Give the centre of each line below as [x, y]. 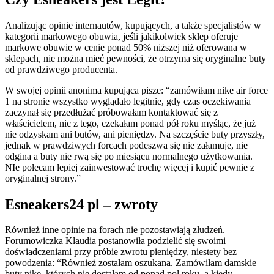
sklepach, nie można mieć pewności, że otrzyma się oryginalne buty [135, 58]
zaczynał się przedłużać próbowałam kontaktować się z [111, 112]
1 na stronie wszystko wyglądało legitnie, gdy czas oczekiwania [128, 101]
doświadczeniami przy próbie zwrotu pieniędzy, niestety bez [121, 252]
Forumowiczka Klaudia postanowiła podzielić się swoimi [115, 241]
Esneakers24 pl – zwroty [81, 204]
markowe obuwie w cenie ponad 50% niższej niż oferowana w [126, 47]
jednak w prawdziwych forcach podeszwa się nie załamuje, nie [126, 145]
